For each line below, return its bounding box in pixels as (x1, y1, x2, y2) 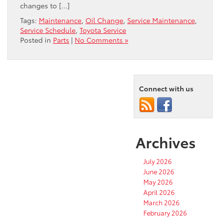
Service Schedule (20, 25, 76, 35)
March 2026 (143, 198, 180, 207)
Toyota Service (80, 25, 126, 35)
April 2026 (143, 188, 175, 197)
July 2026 (143, 157, 172, 166)
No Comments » (75, 35, 128, 45)
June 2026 (143, 167, 174, 176)
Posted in (20, 35, 53, 45)
